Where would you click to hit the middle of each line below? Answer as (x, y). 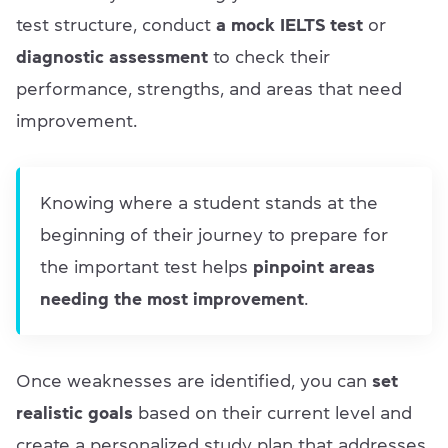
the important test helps (146, 266)
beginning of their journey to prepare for (214, 234)
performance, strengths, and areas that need (209, 88)
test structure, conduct (116, 24)
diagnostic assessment (112, 56)
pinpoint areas (314, 266)
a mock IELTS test (289, 24)
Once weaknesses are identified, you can (194, 380)
